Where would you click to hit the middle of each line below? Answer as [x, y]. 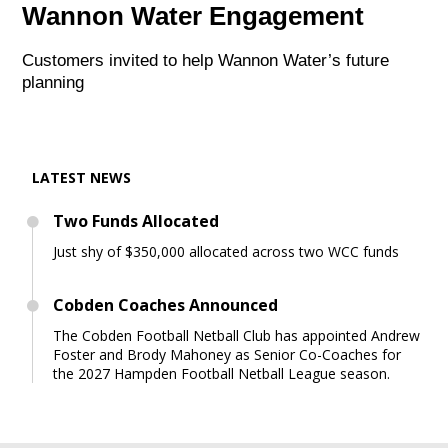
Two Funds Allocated [136, 221]
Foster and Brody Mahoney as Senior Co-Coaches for [227, 354]
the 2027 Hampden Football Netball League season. [222, 373]
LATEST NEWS [82, 177]
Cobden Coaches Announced [166, 305]
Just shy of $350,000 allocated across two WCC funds [226, 251]
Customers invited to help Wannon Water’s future [206, 60]
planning [53, 82]
